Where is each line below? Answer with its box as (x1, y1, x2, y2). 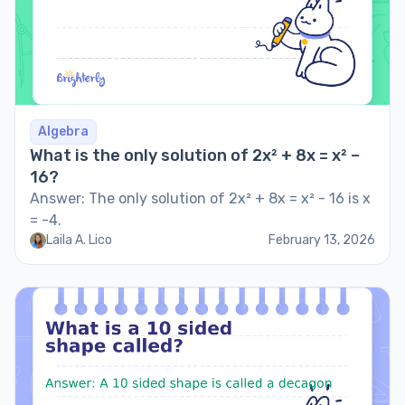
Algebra (38, 124, 89, 139)
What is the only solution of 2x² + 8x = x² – (30, 146, 360, 165)
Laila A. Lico (46, 232, 112, 248)
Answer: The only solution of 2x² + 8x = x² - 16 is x (30, 190, 371, 207)
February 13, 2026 (268, 232, 375, 248)
